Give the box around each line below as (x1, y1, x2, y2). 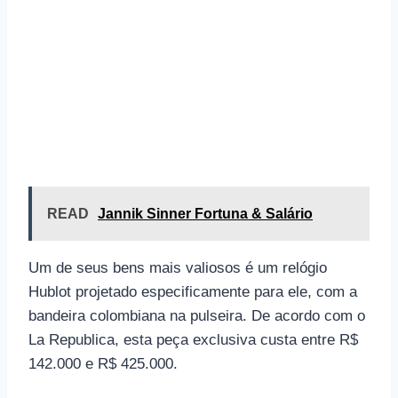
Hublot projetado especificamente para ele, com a (28, 283, 357, 301)
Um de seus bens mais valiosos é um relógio (28, 259, 327, 277)
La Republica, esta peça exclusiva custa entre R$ (28, 331, 358, 349)
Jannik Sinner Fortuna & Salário (98, 206, 313, 222)
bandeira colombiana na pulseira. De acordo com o (28, 307, 365, 325)
